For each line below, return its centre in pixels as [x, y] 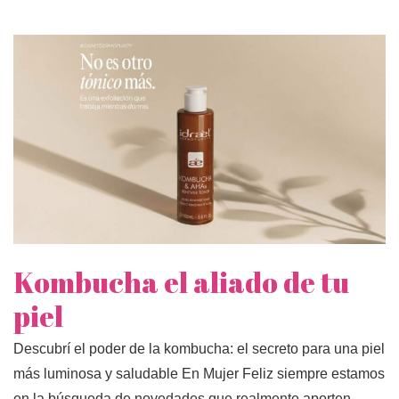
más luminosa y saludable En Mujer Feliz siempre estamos [199, 374]
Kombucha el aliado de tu [181, 282]
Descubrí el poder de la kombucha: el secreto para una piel [199, 349]
